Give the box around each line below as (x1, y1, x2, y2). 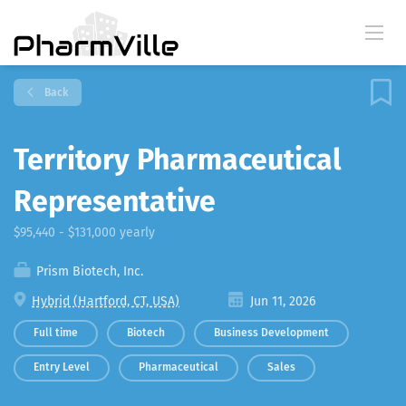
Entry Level (34, 361, 90, 373)
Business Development (214, 326, 329, 339)
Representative (14, 184, 216, 218)
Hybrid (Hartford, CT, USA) (32, 294, 179, 309)
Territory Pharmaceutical (14, 142, 342, 177)
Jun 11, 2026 (246, 294, 315, 309)
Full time (34, 326, 78, 339)
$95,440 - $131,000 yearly (14, 225, 155, 240)
